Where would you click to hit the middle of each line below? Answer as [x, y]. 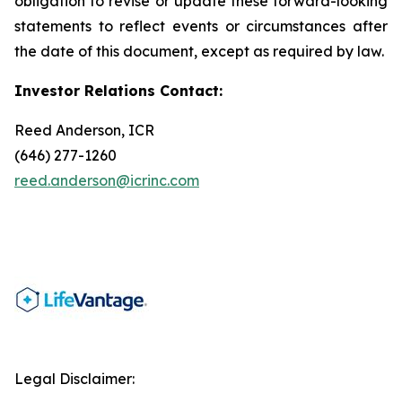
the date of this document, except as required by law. [199, 51]
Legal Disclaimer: [74, 379]
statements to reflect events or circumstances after [201, 26]
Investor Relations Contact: [118, 91]
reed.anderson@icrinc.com [107, 180]
